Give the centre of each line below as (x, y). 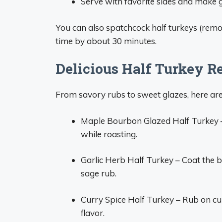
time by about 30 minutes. (106, 41)
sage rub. (99, 173)
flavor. (93, 213)
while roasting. (109, 134)
